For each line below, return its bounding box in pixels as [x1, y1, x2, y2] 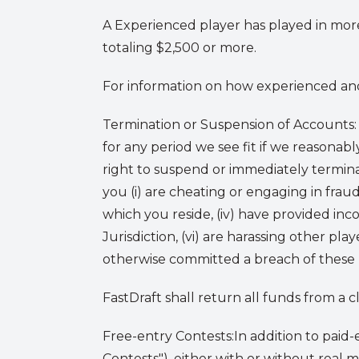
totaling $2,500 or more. [103, 40, 256, 55]
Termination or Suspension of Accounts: [103, 117, 357, 132]
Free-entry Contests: [103, 329, 234, 344]
